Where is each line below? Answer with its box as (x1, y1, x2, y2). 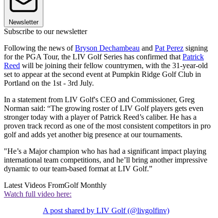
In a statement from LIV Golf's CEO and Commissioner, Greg (4, 95, 195, 104)
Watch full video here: (4, 190, 72, 199)
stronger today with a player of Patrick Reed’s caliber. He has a (4, 113, 197, 122)
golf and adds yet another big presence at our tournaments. (4, 130, 184, 139)
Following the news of (4, 44, 75, 53)
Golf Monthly (64, 181, 107, 190)
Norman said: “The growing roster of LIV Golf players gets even (4, 104, 203, 113)
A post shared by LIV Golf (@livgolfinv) (43, 206, 169, 215)
